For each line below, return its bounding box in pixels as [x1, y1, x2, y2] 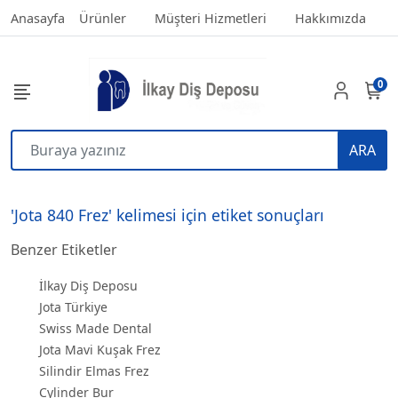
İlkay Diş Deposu [39, 277, 138, 295]
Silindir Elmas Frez [39, 362, 149, 380]
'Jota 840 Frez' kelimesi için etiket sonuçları [11, 204, 324, 227]
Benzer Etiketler [11, 240, 117, 260]
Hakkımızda [295, 10, 366, 27]
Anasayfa [11, 10, 65, 27]
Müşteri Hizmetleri [155, 10, 267, 27]
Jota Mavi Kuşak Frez [39, 341, 161, 359]
